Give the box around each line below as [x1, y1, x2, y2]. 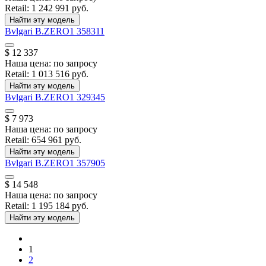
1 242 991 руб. [31, 3, 88, 14]
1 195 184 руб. [31, 201, 88, 211]
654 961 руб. [31, 135, 81, 145]
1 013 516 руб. [31, 69, 88, 80]
